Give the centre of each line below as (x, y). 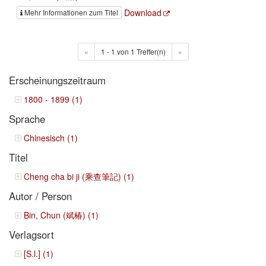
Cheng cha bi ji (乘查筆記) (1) (79, 176)
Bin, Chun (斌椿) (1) (61, 215)
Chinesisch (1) (51, 137)
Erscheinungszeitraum (57, 80)
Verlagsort (31, 234)
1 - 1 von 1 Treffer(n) (133, 51)
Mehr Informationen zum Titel (71, 12)
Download (143, 12)
